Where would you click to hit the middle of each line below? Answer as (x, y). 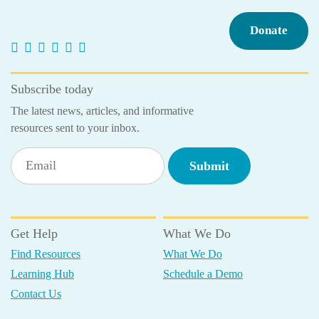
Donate (269, 30)
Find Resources (46, 254)
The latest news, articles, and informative (102, 111)
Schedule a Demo (203, 274)
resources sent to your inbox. (75, 128)
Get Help (34, 234)
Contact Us (36, 294)
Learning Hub (42, 274)
